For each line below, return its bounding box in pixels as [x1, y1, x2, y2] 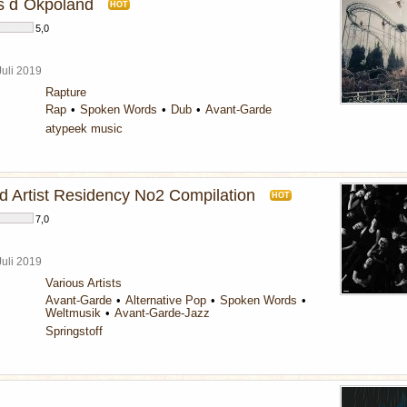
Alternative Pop [125, 293, 206, 307]
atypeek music [45, 122, 123, 135]
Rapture [45, 85, 86, 99]
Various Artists [45, 276, 122, 290]
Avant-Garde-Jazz [114, 306, 210, 320]
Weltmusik [45, 306, 101, 320]
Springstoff [45, 324, 103, 338]
